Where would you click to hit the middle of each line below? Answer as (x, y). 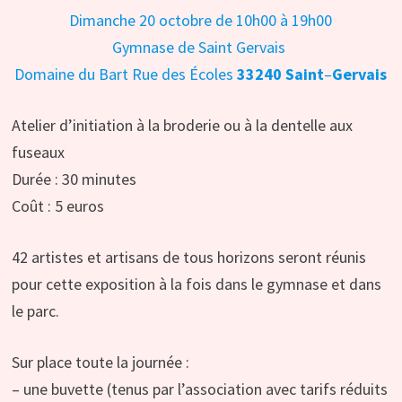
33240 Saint (281, 74)
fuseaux (38, 152)
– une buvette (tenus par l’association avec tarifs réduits (199, 389)
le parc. (35, 310)
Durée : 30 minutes (74, 179)
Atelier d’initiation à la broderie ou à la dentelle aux (182, 125)
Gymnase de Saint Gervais (201, 47)
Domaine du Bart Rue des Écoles (126, 74)
